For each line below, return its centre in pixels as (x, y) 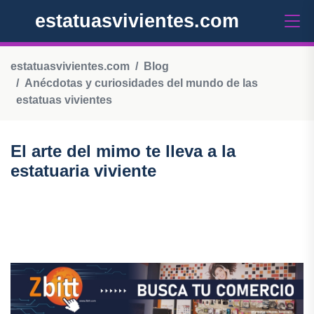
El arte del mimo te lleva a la (123, 151)
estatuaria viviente (83, 171)
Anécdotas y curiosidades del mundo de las (141, 83)
